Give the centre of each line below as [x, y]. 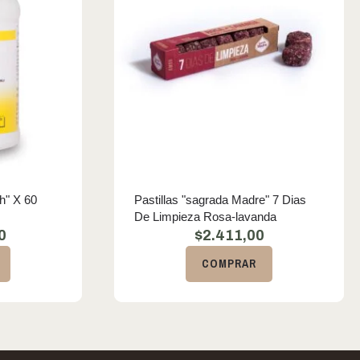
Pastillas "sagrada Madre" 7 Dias [220, 200]
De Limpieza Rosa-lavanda [205, 217]
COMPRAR [229, 264]
